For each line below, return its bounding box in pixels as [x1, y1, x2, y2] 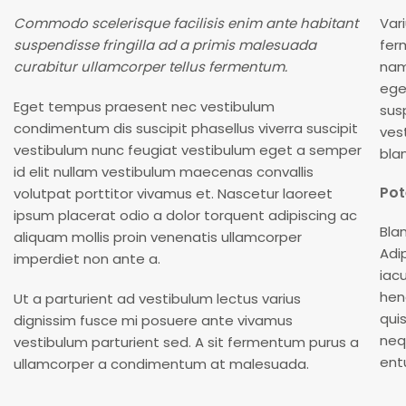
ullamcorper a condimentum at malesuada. [14, 354, 309, 374]
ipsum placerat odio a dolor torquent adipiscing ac [14, 206, 357, 226]
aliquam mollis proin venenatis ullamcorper [14, 227, 302, 247]
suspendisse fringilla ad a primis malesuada [14, 35, 316, 55]
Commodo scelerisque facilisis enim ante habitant [14, 14, 358, 34]
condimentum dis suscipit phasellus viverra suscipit [14, 119, 358, 139]
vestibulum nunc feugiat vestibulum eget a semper [14, 140, 362, 160]
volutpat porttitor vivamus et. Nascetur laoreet [14, 184, 333, 204]
